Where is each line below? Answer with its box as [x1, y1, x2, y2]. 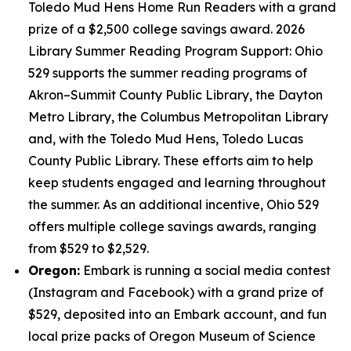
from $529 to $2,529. [28, 241, 149, 256]
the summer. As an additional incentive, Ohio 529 [28, 197, 319, 212]
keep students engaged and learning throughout [28, 175, 326, 190]
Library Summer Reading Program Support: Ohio [28, 43, 323, 59]
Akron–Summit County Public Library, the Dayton [28, 87, 323, 103]
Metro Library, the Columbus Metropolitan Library [28, 109, 328, 125]
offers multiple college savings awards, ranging [28, 219, 317, 234]
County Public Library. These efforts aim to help [28, 153, 313, 168]
